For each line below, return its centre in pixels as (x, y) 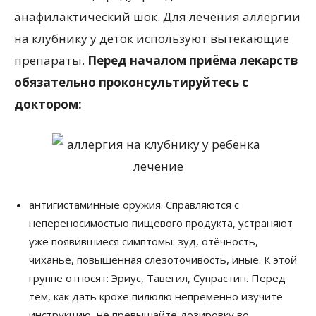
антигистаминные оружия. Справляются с (134, 204)
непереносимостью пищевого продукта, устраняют (161, 223)
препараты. (51, 60)
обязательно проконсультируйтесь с (131, 82)
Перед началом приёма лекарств (193, 60)
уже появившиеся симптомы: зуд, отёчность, (144, 241)
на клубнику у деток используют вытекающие (152, 38)
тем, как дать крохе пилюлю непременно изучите (156, 296)
